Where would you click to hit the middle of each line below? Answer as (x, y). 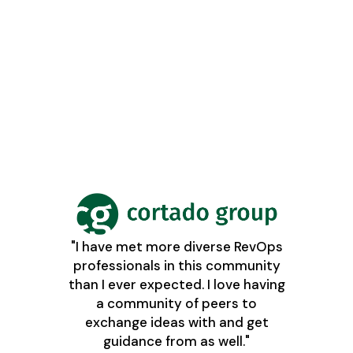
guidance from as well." (176, 342)
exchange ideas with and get (176, 323)
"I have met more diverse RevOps (176, 247)
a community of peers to (176, 304)
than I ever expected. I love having (176, 285)
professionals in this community (176, 266)
